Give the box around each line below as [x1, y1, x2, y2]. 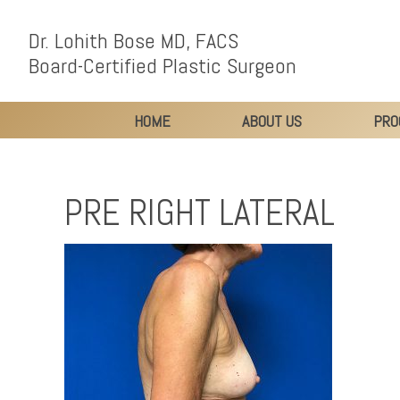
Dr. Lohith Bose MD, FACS [29, 27, 238, 54]
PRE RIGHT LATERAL [64, 189, 335, 236]
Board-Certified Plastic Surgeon [29, 52, 296, 79]
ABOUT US [242, 110, 302, 131]
